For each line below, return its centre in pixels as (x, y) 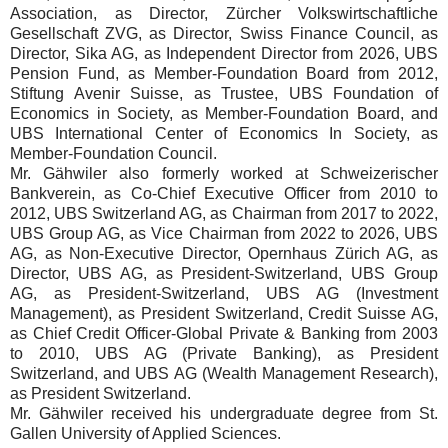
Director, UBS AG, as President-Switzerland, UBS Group (224, 273)
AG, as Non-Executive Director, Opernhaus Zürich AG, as (224, 253)
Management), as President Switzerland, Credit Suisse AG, (224, 313)
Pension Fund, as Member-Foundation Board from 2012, (224, 73)
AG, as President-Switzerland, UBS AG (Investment (224, 293)
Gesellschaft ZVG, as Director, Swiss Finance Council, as (224, 33)
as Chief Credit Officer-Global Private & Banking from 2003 (224, 333)
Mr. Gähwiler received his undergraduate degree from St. (224, 413)
